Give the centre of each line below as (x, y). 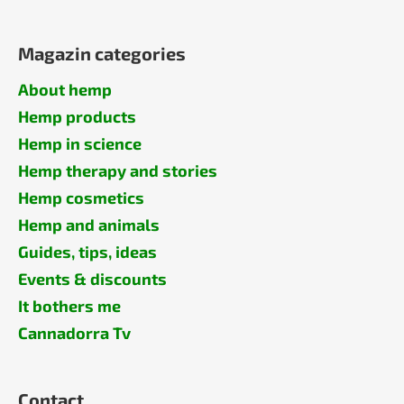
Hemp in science (80, 143)
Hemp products (77, 116)
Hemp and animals (89, 224)
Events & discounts (92, 278)
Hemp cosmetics (81, 197)
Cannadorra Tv (74, 332)
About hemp (65, 89)
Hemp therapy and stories (118, 170)
